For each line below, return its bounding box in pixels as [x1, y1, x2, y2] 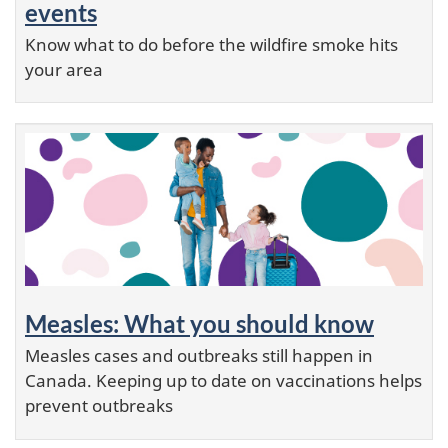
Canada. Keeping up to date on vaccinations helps [25, 369, 422, 393]
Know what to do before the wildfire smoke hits [25, 32, 398, 56]
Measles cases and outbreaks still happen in [25, 344, 373, 368]
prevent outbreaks [25, 394, 173, 418]
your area [25, 57, 103, 81]
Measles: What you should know [25, 309, 374, 339]
